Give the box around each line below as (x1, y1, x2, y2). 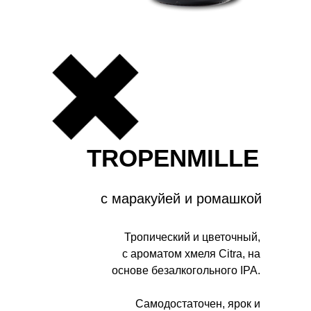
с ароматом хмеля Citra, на (122, 248, 260, 260)
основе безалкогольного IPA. (112, 264, 260, 276)
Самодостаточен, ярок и (135, 298, 260, 310)
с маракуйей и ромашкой (101, 191, 262, 206)
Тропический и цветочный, (124, 231, 260, 243)
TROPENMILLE (87, 144, 259, 171)
